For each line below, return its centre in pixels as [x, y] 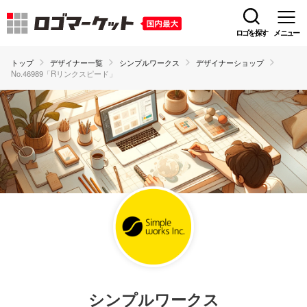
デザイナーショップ [230, 62]
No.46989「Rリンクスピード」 [64, 73]
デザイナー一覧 [76, 62]
